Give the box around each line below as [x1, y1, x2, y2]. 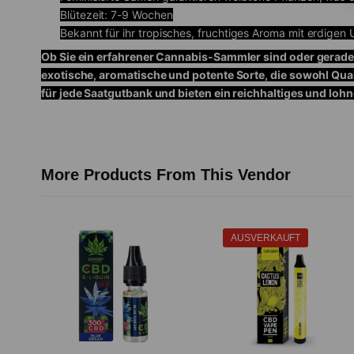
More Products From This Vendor [41, 166, 291, 184]
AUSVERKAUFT [231, 232, 301, 244]
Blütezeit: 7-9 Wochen [60, 7, 173, 21]
